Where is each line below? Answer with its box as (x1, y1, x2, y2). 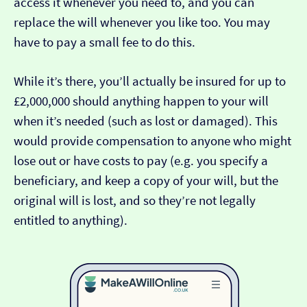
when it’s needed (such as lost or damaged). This (14, 113, 278, 130)
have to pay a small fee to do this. (14, 34, 195, 51)
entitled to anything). (14, 212, 127, 229)
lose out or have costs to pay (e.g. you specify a (14, 153, 268, 169)
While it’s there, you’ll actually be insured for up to (14, 73, 286, 90)
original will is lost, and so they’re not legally (14, 193, 256, 209)
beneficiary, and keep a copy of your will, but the (14, 173, 278, 189)
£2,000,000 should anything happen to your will (14, 93, 269, 110)
